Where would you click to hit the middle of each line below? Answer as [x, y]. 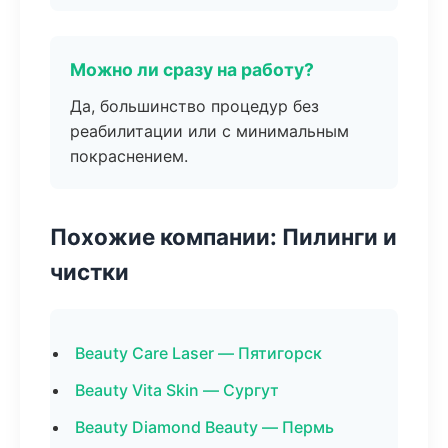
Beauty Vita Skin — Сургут [177, 390]
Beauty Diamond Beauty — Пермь [204, 427]
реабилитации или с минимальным [209, 131]
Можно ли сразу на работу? [192, 69]
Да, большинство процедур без [194, 106]
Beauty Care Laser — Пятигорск [198, 353]
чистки [89, 271]
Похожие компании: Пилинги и [223, 236]
